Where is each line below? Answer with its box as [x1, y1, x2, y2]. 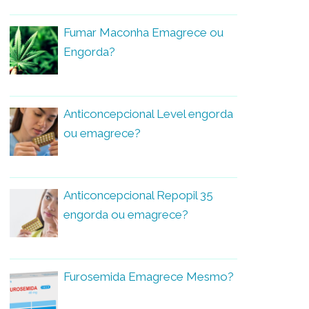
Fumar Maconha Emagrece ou [63, 25, 223, 39]
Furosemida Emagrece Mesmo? [63, 269, 234, 283]
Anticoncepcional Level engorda [63, 106, 233, 121]
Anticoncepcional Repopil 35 [63, 188, 213, 202]
